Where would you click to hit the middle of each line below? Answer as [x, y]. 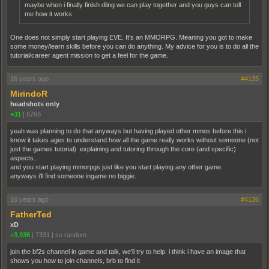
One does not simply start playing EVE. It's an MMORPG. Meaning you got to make [131, 37]
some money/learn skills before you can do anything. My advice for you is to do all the [134, 46]
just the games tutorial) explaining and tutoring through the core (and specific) [123, 149]
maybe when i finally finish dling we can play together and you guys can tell [133, 5]
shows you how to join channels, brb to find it [75, 261]
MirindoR [29, 94]
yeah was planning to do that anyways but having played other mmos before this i [128, 131]
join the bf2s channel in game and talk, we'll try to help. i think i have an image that [128, 252]
